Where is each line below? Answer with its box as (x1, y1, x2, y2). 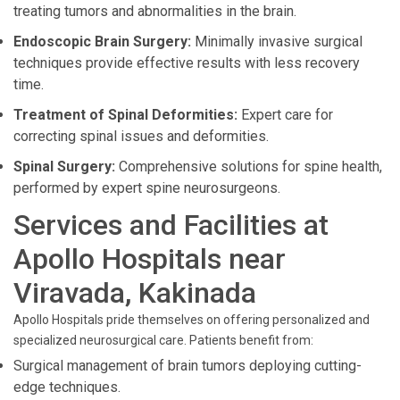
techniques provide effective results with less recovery (13, 54, 360, 71)
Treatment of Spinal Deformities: (13, 106, 237, 123)
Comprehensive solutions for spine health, (115, 158, 382, 175)
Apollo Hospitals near (13, 242, 286, 276)
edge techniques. (13, 379, 121, 396)
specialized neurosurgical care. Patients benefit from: (13, 333, 313, 347)
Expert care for (237, 106, 333, 123)
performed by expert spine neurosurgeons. (13, 179, 280, 196)
